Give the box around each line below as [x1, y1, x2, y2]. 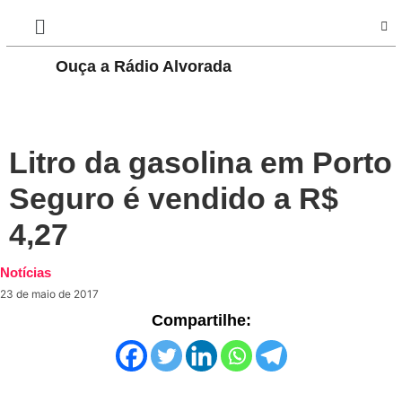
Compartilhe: [151, 311, 251, 330]
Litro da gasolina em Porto [9, 145, 392, 180]
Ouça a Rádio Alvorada [55, 57, 232, 76]
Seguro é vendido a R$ [9, 181, 338, 216]
